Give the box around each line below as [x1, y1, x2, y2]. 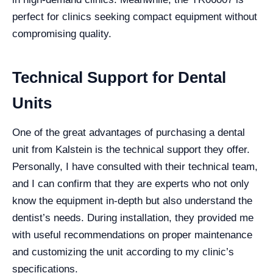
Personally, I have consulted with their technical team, [12, 160, 258, 172]
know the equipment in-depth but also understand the [12, 194, 252, 207]
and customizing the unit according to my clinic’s [12, 246, 234, 258]
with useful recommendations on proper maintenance [12, 229, 252, 241]
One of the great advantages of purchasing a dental [12, 126, 245, 138]
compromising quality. [12, 27, 112, 40]
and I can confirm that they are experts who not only [12, 177, 249, 190]
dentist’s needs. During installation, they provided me [12, 211, 253, 224]
